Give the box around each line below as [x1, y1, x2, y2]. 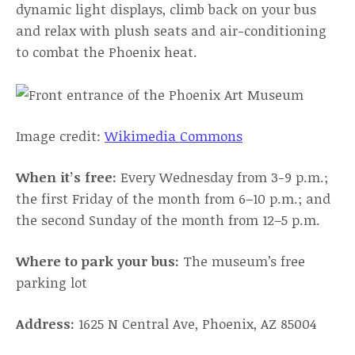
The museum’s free [179, 252, 305, 270]
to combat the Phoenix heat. [16, 43, 201, 61]
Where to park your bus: [16, 252, 179, 270]
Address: [16, 315, 74, 333]
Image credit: [16, 127, 105, 145]
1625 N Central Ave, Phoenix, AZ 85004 [74, 315, 316, 333]
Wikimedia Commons [105, 127, 242, 145]
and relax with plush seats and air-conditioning [16, 21, 326, 40]
